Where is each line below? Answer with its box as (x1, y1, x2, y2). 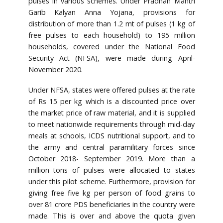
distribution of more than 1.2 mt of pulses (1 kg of (28, 18, 195, 28)
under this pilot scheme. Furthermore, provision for (28, 176, 195, 186)
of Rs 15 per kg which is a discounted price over (28, 96, 195, 106)
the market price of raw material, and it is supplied (28, 108, 195, 117)
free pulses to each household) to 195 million (28, 30, 195, 40)
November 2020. (28, 64, 83, 74)
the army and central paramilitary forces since (28, 142, 195, 152)
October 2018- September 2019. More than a (28, 153, 195, 163)
